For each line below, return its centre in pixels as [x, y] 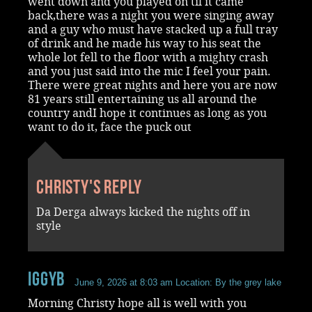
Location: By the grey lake [227, 282]
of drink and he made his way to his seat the [145, 43]
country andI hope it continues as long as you [147, 113]
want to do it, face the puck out [110, 127]
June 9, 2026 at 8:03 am [124, 282]
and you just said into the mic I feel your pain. [149, 71]
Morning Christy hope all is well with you [137, 303]
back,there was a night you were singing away [151, 15]
